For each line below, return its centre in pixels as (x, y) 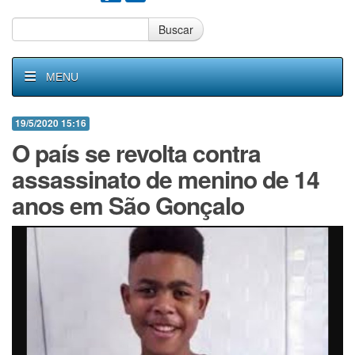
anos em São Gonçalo (128, 205)
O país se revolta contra (136, 153)
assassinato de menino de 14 (166, 179)
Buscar (176, 29)
